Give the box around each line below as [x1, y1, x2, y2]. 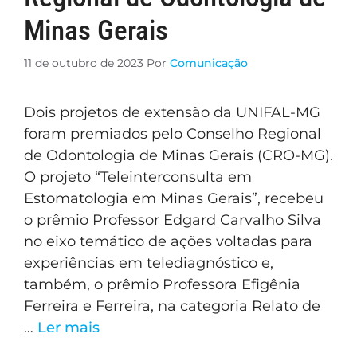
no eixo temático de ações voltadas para [24, 232, 312, 250]
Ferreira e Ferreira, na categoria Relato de [24, 296, 320, 315]
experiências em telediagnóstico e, [24, 253, 273, 272]
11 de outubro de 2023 [24, 55, 143, 70]
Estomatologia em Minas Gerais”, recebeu [24, 189, 324, 207]
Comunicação [170, 55, 248, 70]
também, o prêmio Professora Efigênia [24, 275, 300, 293]
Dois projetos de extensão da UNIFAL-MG [24, 103, 320, 121]
